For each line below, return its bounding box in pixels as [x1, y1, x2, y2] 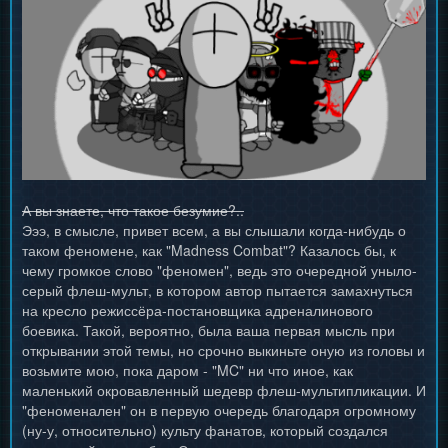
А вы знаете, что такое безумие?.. [22, 200, 244, 221]
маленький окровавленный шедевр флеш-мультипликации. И [22, 380, 426, 401]
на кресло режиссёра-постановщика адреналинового [22, 300, 373, 321]
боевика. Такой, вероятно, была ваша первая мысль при [22, 320, 395, 341]
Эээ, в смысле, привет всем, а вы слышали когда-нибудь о [22, 220, 406, 241]
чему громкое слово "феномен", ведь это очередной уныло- [22, 260, 417, 281]
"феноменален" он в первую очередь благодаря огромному [22, 400, 416, 421]
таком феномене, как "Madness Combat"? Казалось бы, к [22, 240, 396, 261]
